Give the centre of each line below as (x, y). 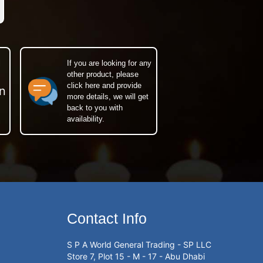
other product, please (103, 75)
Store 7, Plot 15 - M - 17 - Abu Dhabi (136, 257)
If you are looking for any (109, 63)
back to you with (95, 108)
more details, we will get (108, 97)
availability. (86, 119)
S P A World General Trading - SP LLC (139, 245)
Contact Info (107, 219)
